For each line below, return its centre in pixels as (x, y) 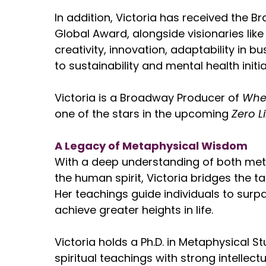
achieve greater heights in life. (134, 210)
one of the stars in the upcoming (143, 114)
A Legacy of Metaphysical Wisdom (151, 146)
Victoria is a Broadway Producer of (148, 98)
